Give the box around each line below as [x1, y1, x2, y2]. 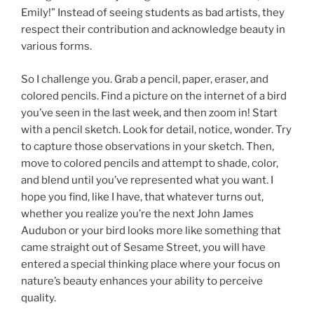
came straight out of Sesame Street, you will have [21, 240, 266, 254]
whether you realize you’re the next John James [21, 207, 254, 220]
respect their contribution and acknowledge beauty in [21, 23, 285, 36]
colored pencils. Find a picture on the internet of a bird [21, 89, 287, 102]
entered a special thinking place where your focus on [21, 257, 280, 271]
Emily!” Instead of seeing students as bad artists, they [21, 6, 285, 20]
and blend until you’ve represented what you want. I [21, 173, 273, 186]
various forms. [21, 40, 92, 53]
